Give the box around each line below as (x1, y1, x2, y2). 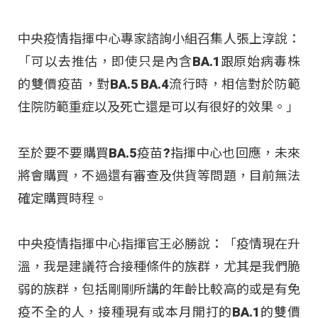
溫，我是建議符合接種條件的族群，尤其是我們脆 (18, 259, 300, 275)
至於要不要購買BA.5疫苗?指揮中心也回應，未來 (18, 145, 300, 160)
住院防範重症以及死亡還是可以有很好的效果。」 (18, 99, 299, 115)
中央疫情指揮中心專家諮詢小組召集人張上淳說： (18, 31, 300, 47)
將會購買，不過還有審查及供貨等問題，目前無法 (18, 168, 300, 183)
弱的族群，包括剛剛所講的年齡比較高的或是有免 (18, 282, 300, 297)
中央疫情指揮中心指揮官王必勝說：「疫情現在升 (18, 236, 300, 252)
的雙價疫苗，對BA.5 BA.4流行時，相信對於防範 (18, 77, 300, 92)
